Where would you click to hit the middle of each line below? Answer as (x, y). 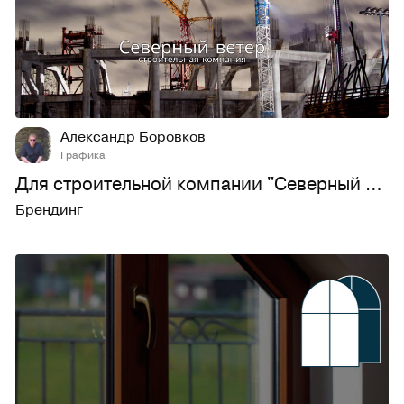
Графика (83, 155)
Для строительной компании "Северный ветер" (373, 184)
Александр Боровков (133, 137)
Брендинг (49, 210)
